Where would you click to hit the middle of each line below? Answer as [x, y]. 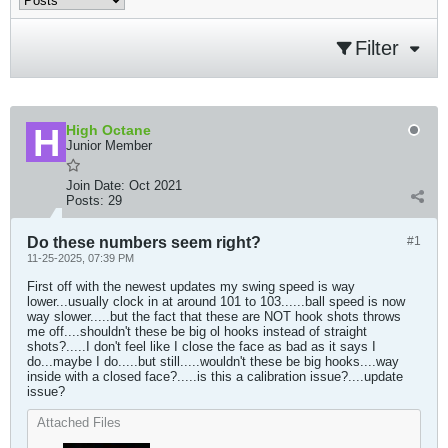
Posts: [85, 200]
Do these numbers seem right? [144, 242]
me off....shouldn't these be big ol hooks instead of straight [197, 331]
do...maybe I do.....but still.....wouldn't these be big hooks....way [213, 361]
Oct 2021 [155, 185]
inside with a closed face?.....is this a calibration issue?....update [215, 376]
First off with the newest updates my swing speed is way [191, 286]
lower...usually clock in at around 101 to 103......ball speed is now [216, 301]
